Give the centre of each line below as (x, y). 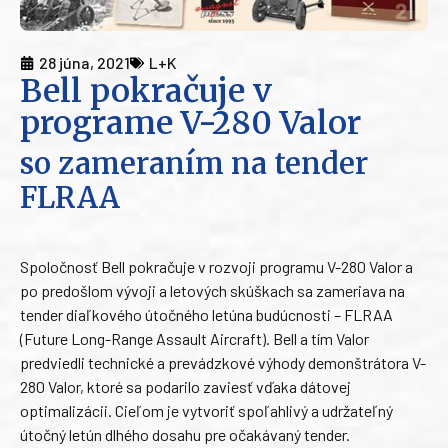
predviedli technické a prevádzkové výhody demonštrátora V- (223, 363)
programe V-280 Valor (190, 123)
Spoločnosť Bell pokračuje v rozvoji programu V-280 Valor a (216, 267)
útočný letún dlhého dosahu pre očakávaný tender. (185, 435)
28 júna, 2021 (84, 63)
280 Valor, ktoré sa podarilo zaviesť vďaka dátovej (185, 387)
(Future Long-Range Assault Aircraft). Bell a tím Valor (194, 339)
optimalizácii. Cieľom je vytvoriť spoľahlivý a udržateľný (206, 411)
